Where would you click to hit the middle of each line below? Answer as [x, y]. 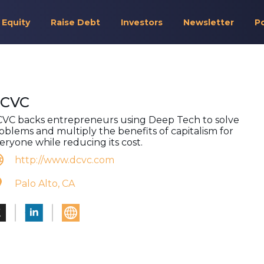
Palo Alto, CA [45, 183]
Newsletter [208, 22]
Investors [141, 22]
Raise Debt [75, 22]
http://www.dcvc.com [65, 160]
